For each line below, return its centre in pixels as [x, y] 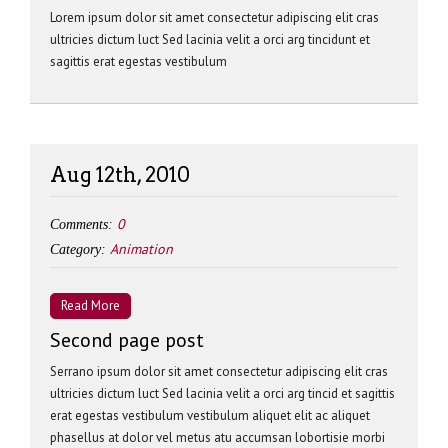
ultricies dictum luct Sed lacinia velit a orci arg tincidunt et [210, 39]
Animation [141, 249]
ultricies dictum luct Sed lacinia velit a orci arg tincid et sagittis [222, 393]
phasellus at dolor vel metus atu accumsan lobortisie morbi [217, 437]
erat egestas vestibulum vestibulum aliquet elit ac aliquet [210, 415]
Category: [80, 249]
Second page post [127, 340]
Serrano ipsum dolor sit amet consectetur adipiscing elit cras [219, 371]
